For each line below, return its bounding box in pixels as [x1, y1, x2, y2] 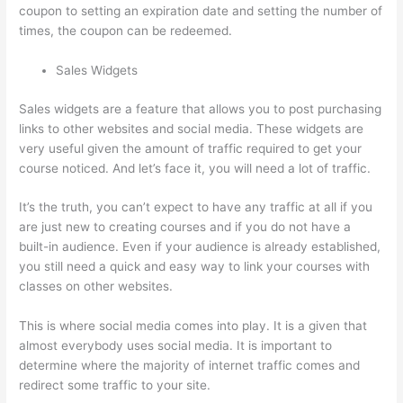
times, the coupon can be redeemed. [19, 23, 233, 39]
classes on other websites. [19, 280, 174, 295]
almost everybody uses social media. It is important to [19, 339, 333, 354]
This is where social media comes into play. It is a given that [19, 319, 368, 334]
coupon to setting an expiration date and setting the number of [19, 4, 383, 19]
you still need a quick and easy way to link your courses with [19, 260, 371, 275]
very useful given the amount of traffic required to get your [19, 141, 363, 157]
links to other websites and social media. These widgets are [19, 121, 364, 137]
